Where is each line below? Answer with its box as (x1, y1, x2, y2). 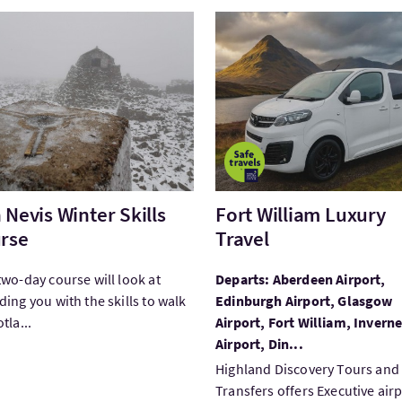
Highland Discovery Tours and (214, 360, 400, 378)
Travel (214, 225, 269, 251)
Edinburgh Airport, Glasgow (214, 292, 393, 310)
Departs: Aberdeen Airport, (214, 270, 386, 288)
